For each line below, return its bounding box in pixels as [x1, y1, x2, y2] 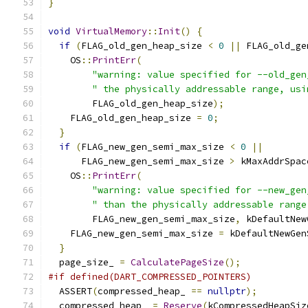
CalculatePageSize [131, 256, 224, 268]
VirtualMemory [76, 25, 147, 37]
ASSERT [48, 285, 92, 297]
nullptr [208, 285, 246, 297]
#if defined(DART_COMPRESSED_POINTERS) [48, 271, 252, 283]
